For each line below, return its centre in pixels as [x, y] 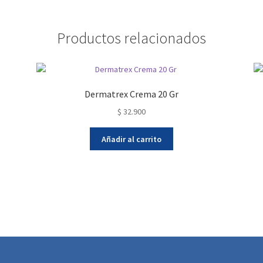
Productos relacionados [131, 38]
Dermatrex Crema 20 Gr [131, 94]
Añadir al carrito [131, 139]
